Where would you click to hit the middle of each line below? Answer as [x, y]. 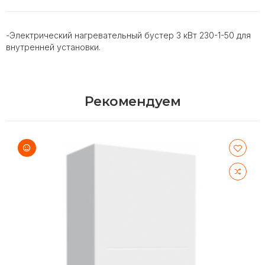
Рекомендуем [132, 101]
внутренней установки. [53, 47]
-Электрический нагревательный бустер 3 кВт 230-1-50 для [128, 35]
